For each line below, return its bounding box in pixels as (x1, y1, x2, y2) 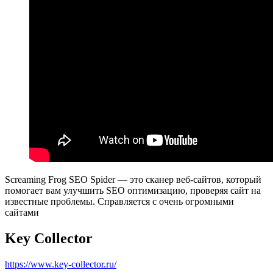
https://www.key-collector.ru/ (5, 259, 116, 270)
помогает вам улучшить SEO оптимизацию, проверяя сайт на (5, 185, 261, 196)
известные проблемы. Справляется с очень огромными (5, 196, 234, 207)
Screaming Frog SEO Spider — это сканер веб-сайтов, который (5, 174, 261, 185)
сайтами (5, 207, 39, 218)
